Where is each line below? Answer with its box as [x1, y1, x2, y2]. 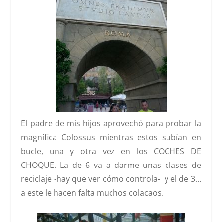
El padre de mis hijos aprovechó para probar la [21, 118, 201, 129]
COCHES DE [154, 146, 201, 157]
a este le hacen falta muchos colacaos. [21, 187, 164, 199]
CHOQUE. [21, 160, 56, 171]
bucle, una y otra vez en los [21, 146, 154, 157]
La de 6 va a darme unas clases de [56, 160, 201, 171]
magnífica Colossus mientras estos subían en [21, 132, 201, 143]
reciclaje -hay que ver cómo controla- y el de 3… [21, 173, 201, 185]
